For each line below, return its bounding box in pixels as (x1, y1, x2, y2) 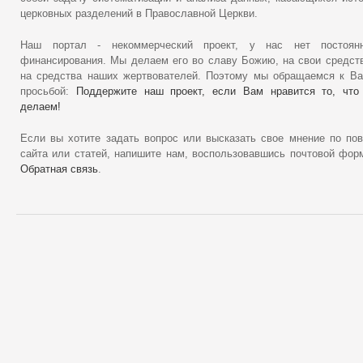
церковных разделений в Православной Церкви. (20, 8, 258, 19)
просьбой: (20, 86, 76, 97)
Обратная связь (20, 164, 98, 175)
